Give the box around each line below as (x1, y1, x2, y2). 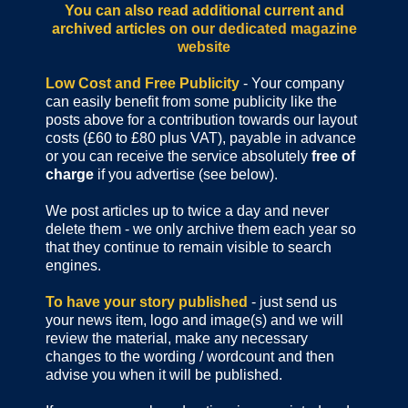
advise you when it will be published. (46, 367, 282, 383)
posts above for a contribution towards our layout (46, 112, 357, 128)
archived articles (51, 21, 169, 37)
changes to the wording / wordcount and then (46, 349, 334, 365)
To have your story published (46, 294, 248, 311)
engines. (46, 258, 101, 274)
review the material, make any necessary (46, 331, 308, 347)
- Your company (240, 76, 344, 92)
